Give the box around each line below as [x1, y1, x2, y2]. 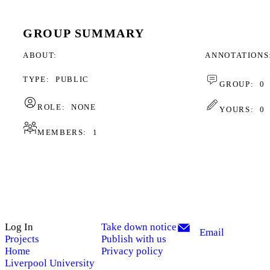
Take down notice [101, 221, 177, 233]
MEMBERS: [37, 127, 87, 137]
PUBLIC [55, 74, 89, 84]
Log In [5, 221, 33, 233]
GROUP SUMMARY [23, 27, 145, 40]
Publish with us [101, 233, 166, 245]
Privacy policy [101, 245, 163, 257]
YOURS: [219, 104, 254, 114]
